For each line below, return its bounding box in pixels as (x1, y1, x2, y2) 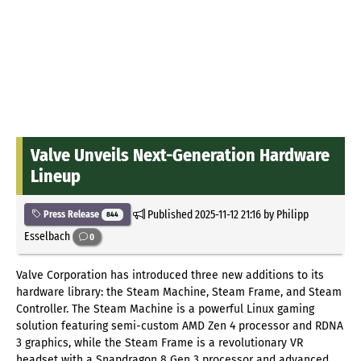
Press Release (41, 208, 102, 220)
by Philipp (260, 206, 309, 222)
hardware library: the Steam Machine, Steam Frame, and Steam (16, 284, 342, 299)
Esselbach (24, 228, 73, 243)
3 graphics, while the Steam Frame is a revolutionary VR (16, 335, 303, 350)
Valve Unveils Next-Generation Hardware (31, 143, 330, 166)
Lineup (31, 164, 81, 187)
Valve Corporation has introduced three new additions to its (16, 268, 324, 282)
